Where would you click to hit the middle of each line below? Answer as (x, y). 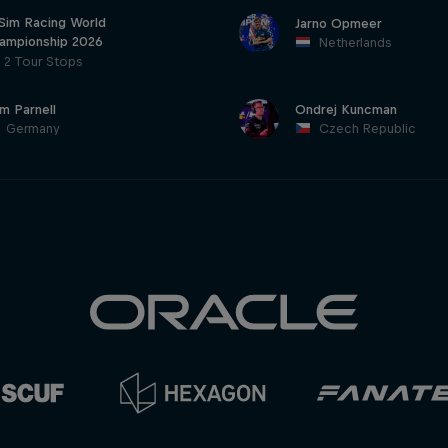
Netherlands (354, 42)
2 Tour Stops (42, 61)
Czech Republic (367, 128)
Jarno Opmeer (338, 23)
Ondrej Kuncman (345, 109)
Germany (33, 128)
